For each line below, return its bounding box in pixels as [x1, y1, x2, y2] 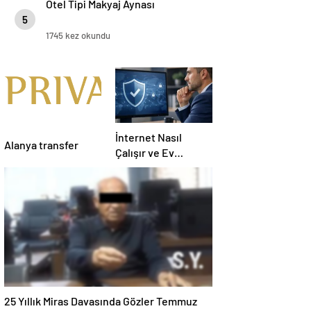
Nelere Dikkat [115, 176, 181, 190]
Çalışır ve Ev [115, 146, 174, 160]
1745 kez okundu [46, 30, 110, 42]
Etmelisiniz [115, 192, 169, 205]
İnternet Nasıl [115, 131, 182, 144]
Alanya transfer [4, 138, 78, 152]
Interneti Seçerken [115, 161, 207, 175]
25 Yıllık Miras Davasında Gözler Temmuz [4, 294, 197, 308]
